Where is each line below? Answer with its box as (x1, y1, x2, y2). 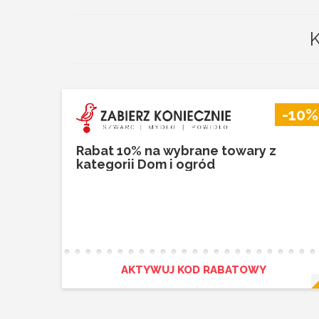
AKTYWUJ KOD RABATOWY (121, 263, 266, 276)
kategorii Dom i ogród (76, 157, 215, 172)
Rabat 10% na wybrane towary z (76, 143, 276, 158)
